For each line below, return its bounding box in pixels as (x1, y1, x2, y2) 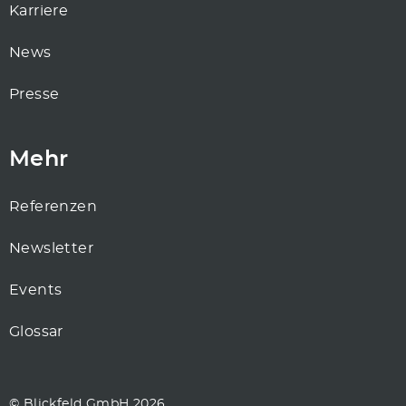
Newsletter (9, 241, 93, 256)
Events (9, 283, 63, 298)
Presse (9, 87, 60, 102)
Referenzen (9, 199, 97, 215)
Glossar (9, 324, 63, 340)
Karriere (9, 4, 69, 19)
